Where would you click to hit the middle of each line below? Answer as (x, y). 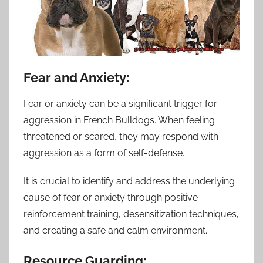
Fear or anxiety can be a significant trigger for (120, 104)
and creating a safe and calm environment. (115, 231)
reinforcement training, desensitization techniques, (131, 214)
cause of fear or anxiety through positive (111, 198)
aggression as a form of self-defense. (104, 153)
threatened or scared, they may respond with (121, 137)
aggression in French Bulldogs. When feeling (119, 120)
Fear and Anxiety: (76, 77)
